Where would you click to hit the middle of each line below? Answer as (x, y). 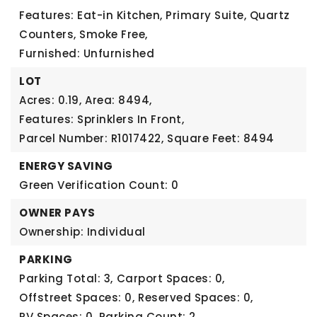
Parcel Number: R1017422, (91, 138)
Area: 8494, (119, 100)
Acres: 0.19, (50, 100)
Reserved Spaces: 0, (196, 298)
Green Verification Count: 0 (99, 185)
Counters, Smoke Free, (83, 34)
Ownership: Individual (82, 232)
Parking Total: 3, (66, 278)
